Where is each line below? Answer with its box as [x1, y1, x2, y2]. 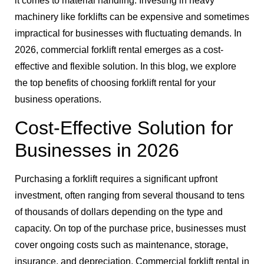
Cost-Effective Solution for [15, 117, 233, 138]
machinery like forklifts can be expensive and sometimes [15, 12, 249, 22]
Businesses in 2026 [15, 139, 179, 161]
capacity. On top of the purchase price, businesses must [15, 223, 246, 233]
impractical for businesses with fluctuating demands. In [15, 28, 242, 39]
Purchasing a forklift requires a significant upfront [15, 173, 217, 184]
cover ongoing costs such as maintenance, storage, [15, 239, 228, 250]
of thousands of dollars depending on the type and [15, 206, 223, 217]
